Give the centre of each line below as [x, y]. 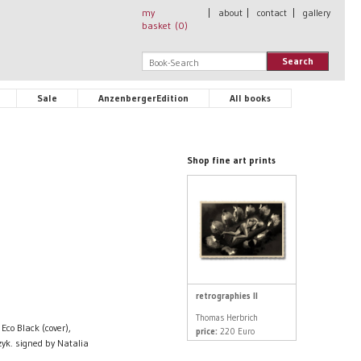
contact [272, 12]
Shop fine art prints [231, 160]
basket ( [160, 25]
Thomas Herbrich [226, 317]
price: [206, 331]
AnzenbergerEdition [143, 98]
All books [250, 98]
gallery [317, 12]
